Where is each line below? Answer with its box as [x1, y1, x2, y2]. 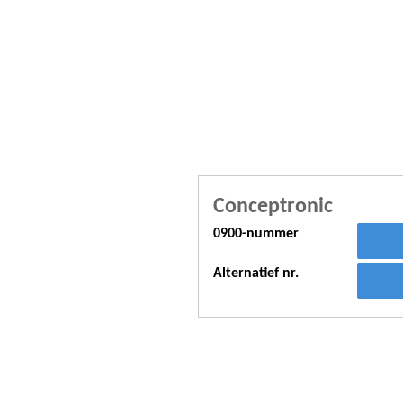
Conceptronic [213, 196, 333, 218]
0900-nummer [213, 227, 299, 241]
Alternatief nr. [213, 266, 299, 281]
